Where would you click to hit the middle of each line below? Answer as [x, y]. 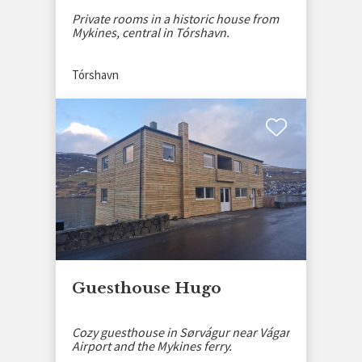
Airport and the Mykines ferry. [152, 345]
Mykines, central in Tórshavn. [151, 32]
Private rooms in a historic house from [175, 18]
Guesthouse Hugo [147, 288]
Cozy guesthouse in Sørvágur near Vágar [181, 332]
